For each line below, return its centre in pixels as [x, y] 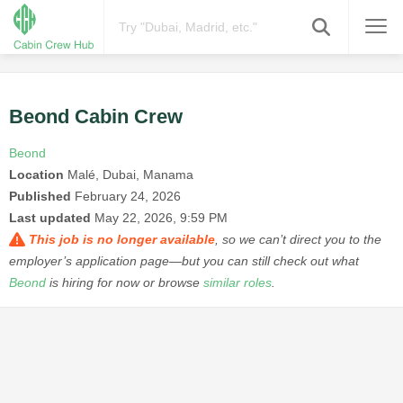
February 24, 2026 [128, 197]
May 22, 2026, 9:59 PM [161, 218]
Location [36, 175]
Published [40, 197]
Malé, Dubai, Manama [129, 175]
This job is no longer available [122, 240]
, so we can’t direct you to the [298, 240]
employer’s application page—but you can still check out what [184, 261]
